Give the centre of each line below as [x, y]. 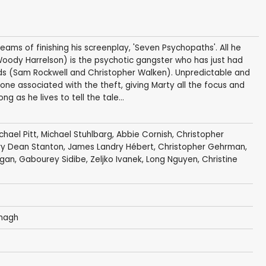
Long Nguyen [172, 160]
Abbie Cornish [144, 135]
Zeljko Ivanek [116, 160]
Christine [219, 160]
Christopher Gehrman [201, 147]
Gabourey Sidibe [52, 160]
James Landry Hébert [110, 147]
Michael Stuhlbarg [76, 135]
